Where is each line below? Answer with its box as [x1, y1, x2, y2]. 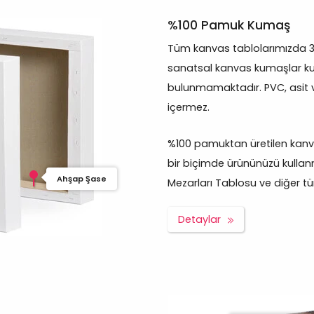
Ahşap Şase [57, 173, 107, 184]
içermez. [168, 100, 210, 115]
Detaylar [178, 212, 221, 227]
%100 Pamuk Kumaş [168, 17, 290, 34]
